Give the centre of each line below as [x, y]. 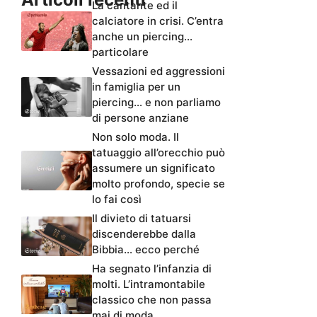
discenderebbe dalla [144, 234]
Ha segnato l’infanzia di [152, 269]
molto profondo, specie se [158, 184]
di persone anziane [140, 118]
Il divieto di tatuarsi [142, 219]
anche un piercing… [142, 37]
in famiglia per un [136, 87]
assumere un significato [154, 168]
